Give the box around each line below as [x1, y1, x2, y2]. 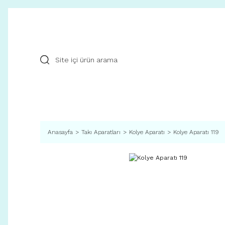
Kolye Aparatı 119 [173, 129, 219, 136]
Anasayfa [48, 129, 73, 136]
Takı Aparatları [81, 129, 121, 136]
